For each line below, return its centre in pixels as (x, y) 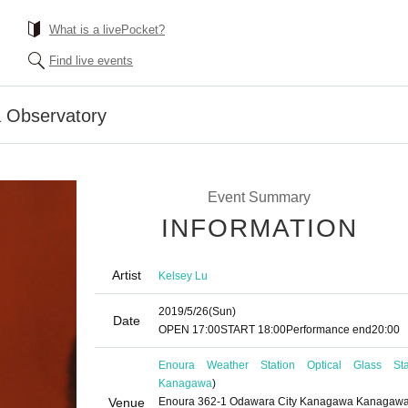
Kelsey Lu (183, 275)
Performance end (329, 330)
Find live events (91, 61)
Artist (127, 275)
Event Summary (259, 197)
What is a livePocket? (107, 30)
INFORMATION (260, 228)
